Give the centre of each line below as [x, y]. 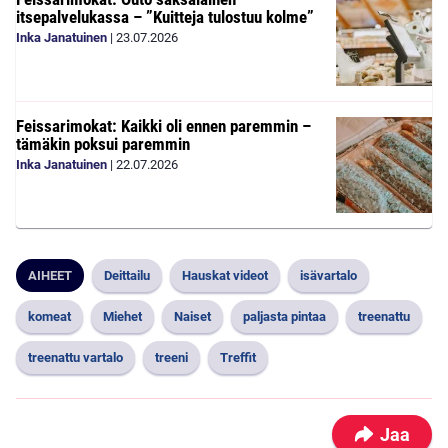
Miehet [122, 316]
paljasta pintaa [284, 316]
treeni [171, 357]
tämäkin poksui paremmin [103, 144]
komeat [49, 316]
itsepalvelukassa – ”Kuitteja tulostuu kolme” [165, 17]
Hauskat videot [225, 275]
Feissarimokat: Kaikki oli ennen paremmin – [163, 126]
